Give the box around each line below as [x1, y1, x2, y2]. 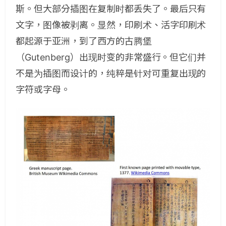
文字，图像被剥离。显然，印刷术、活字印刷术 [16, 20, 206, 31]
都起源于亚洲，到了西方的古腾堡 [16, 36, 152, 47]
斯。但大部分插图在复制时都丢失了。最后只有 [16, 4, 206, 15]
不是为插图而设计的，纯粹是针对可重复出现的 [16, 68, 206, 79]
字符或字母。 [16, 84, 70, 95]
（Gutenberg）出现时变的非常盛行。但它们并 [16, 52, 206, 63]
